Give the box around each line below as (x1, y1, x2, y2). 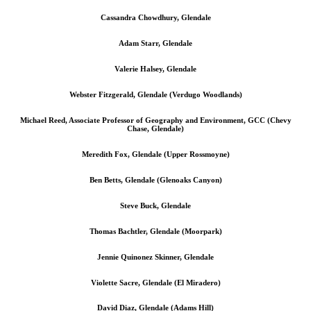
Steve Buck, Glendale (120, 201, 191, 210)
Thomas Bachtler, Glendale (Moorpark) (89, 226, 222, 235)
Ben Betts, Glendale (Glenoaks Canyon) (89, 175, 222, 184)
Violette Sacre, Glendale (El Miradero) (90, 278, 221, 287)
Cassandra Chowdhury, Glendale (100, 12, 211, 22)
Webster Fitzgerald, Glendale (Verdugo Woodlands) (69, 90, 242, 99)
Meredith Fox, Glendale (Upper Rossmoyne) (81, 149, 230, 158)
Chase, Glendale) (127, 124, 184, 133)
